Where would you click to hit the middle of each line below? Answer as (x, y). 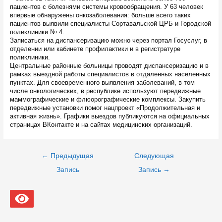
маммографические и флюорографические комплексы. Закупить (108, 100)
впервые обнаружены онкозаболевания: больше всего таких (100, 15)
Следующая (154, 156)
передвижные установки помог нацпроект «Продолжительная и (105, 108)
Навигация (40, 152)
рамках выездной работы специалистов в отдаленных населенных (110, 74)
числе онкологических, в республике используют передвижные (105, 91)
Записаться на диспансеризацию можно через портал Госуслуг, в (108, 41)
